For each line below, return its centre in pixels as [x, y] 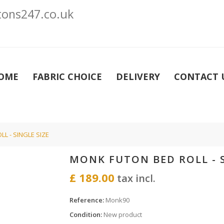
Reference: [87, 200]
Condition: [86, 214]
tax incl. [135, 178]
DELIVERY [138, 76]
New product [123, 214]
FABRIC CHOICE [67, 76]
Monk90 [117, 200]
